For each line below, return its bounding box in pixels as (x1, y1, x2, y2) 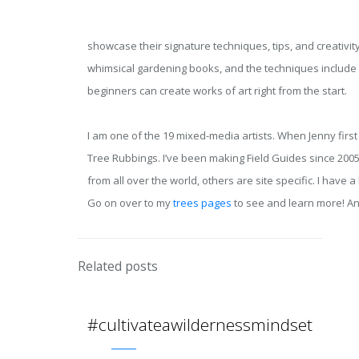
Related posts (78, 257, 158, 275)
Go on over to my (87, 196, 173, 210)
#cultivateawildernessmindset (87, 313, 313, 336)
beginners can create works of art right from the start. (87, 83, 347, 98)
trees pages (172, 196, 232, 210)
